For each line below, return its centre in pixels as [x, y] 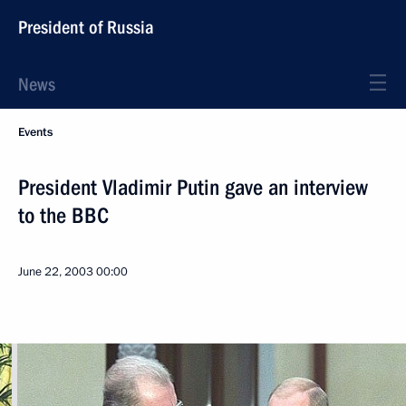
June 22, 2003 [56, 272]
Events [35, 132]
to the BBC [63, 216]
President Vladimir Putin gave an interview [193, 188]
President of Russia [86, 27]
